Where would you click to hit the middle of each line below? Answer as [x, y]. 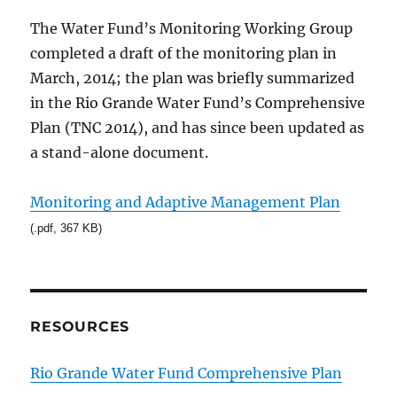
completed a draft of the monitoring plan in [184, 53]
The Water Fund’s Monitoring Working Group [192, 28]
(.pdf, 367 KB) [66, 228]
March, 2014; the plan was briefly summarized [193, 78]
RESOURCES [80, 326]
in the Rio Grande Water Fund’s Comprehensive [198, 102]
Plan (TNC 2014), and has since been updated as [198, 127]
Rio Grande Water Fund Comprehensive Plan [187, 373]
